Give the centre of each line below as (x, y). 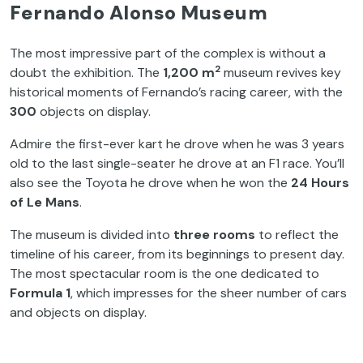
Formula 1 (40, 293)
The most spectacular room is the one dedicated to (164, 273)
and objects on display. (78, 312)
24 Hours (320, 182)
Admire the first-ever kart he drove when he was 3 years (177, 143)
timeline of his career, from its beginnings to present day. (177, 254)
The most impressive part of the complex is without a (168, 53)
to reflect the (297, 234)
